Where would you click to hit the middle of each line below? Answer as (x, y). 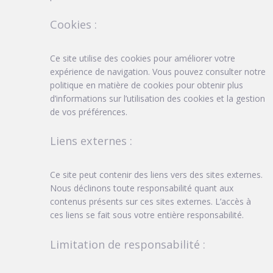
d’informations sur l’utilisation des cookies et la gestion (158, 98)
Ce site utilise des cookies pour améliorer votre (143, 58)
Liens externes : (91, 141)
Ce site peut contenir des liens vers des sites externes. (156, 175)
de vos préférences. (89, 112)
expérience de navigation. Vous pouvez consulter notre (158, 71)
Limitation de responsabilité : (128, 244)
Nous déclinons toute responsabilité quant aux (142, 188)
